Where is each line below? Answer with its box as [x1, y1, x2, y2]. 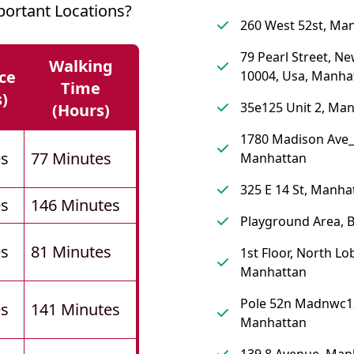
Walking [48, 55, 113, 77]
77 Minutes [31, 148, 111, 170]
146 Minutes [31, 194, 120, 217]
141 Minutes [31, 299, 120, 321]
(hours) [51, 100, 110, 122]
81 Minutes [31, 241, 111, 263]
